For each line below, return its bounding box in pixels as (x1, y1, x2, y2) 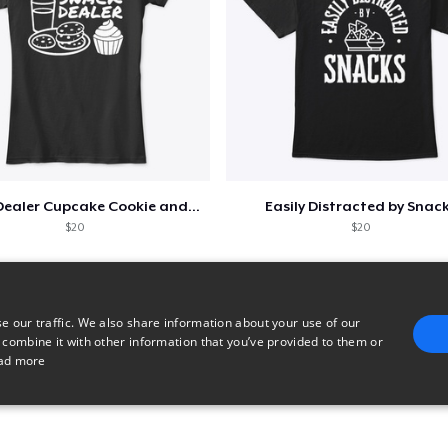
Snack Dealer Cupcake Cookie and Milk (187, 198, 200, 215)
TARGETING (56, 407, 134, 425)
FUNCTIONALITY (188, 407, 296, 425)
